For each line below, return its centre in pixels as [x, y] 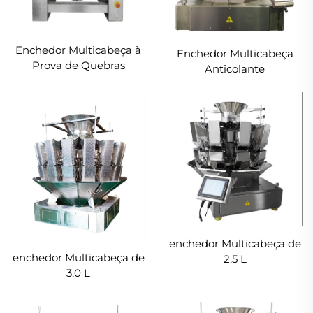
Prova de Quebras [78, 65]
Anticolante [235, 68]
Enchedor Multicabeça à [78, 50]
